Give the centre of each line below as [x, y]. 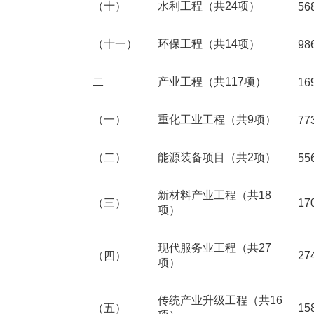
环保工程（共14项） [209, 44]
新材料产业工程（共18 [214, 195]
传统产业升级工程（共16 [220, 300]
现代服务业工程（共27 [214, 248]
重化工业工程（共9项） [217, 120]
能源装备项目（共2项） [217, 157]
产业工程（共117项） [212, 82]
